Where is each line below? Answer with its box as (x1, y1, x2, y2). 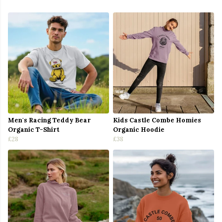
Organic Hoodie (113, 125, 165, 134)
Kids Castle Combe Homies (113, 116, 201, 125)
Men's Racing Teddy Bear (8, 116, 91, 125)
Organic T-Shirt (8, 125, 59, 134)
